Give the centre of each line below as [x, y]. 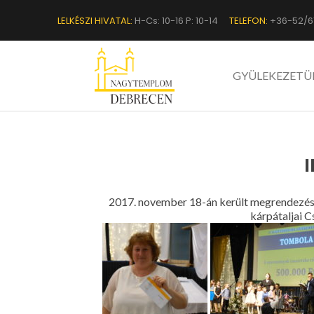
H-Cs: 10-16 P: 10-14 [175, 20]
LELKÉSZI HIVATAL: [95, 20]
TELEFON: [248, 20]
